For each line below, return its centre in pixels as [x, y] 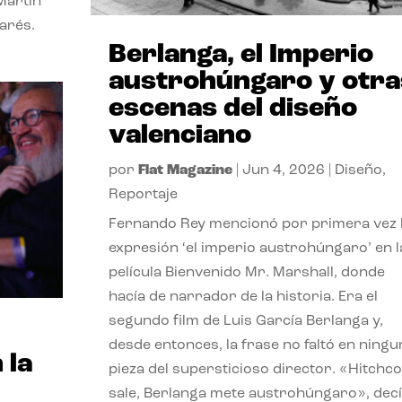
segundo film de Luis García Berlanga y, [245, 322]
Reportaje [143, 195]
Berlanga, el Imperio [240, 56]
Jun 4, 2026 [283, 171]
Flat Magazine [185, 171]
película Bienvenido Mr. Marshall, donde [246, 273]
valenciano [179, 136]
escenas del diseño [232, 109]
